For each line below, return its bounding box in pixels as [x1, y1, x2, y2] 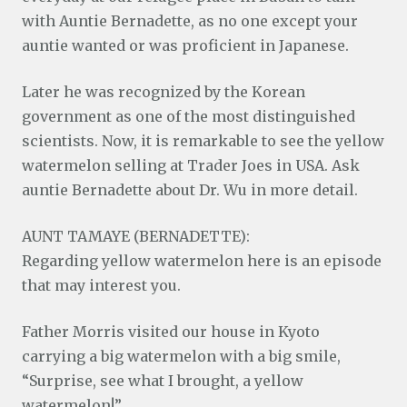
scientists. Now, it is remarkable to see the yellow [22, 132, 384, 150]
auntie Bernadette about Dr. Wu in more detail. [22, 181, 358, 199]
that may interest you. [22, 276, 181, 294]
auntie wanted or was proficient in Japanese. [22, 36, 349, 55]
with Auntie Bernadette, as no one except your [22, 12, 358, 30]
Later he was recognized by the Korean [22, 83, 305, 101]
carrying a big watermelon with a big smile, [22, 347, 341, 365]
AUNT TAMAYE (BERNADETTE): [22, 227, 250, 245]
